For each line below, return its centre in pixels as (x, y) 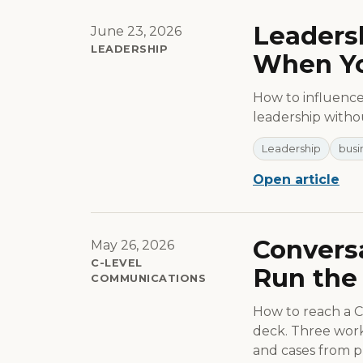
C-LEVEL (117, 263)
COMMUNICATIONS (149, 279)
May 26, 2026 (132, 246)
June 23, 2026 (136, 32)
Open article (296, 180)
